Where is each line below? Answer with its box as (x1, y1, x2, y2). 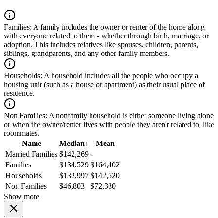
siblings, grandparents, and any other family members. (4, 49, 169, 58)
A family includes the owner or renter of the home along (32, 23, 205, 32)
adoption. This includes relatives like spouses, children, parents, (4, 40, 198, 49)
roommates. (4, 129, 39, 138)
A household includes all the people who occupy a (42, 72, 198, 80)
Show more (4, 192, 39, 201)
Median (59, 139, 85, 148)
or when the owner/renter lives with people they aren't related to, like (4, 120, 214, 129)
